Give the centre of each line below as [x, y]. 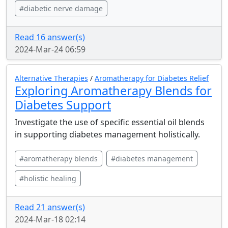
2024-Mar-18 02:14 [50, 219]
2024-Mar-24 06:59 [50, 49]
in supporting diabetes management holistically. [107, 134]
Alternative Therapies [51, 78]
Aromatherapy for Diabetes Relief [152, 78]
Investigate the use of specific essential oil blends [110, 122]
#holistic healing [48, 178]
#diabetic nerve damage [61, 8]
